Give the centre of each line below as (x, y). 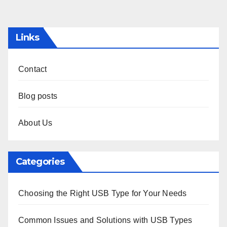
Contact (33, 69)
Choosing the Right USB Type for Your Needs (103, 193)
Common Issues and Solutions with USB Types (105, 220)
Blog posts (38, 96)
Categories (40, 161)
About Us (35, 123)
